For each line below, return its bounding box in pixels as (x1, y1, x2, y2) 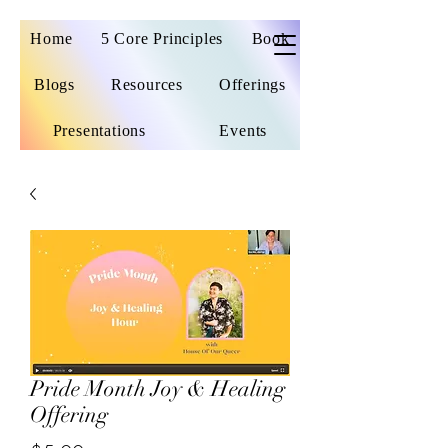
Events (219, 122, 268, 139)
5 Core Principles (100, 30, 224, 47)
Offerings (218, 76, 287, 93)
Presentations (52, 122, 147, 139)
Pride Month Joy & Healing (30, 375, 285, 402)
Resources (110, 76, 183, 93)
